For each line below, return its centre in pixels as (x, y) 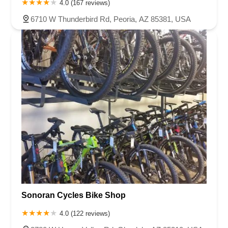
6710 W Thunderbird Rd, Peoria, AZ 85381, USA (111, 19)
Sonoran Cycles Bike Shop (74, 195)
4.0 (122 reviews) (85, 213)
